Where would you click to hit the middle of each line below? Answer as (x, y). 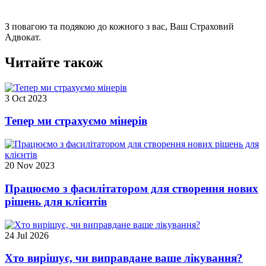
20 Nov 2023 (30, 166)
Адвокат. (23, 37)
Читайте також (54, 62)
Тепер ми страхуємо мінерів (76, 121)
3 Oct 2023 (26, 98)
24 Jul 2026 (27, 235)
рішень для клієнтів (56, 201)
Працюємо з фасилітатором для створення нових (132, 188)
